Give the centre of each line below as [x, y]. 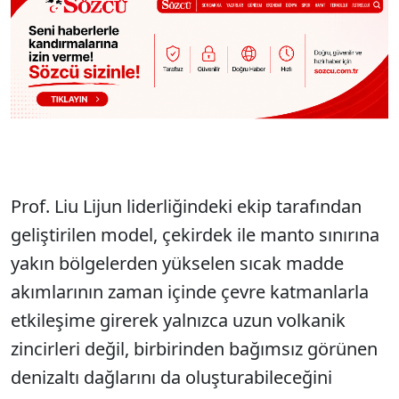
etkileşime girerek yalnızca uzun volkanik [178, 321]
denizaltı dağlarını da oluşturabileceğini [171, 378]
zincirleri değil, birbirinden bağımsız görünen [194, 349]
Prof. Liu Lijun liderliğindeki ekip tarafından [186, 207]
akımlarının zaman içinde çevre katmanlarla [190, 292]
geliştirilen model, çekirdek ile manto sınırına [195, 235]
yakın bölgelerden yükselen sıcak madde [177, 264]
